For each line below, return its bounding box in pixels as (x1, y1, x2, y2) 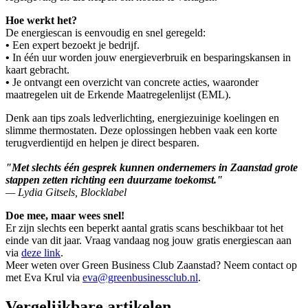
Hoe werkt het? (5, 14, 77, 27)
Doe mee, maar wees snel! (5, 210, 124, 222)
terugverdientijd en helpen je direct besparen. (5, 137, 199, 149)
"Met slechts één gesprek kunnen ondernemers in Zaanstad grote (5, 162, 298, 174)
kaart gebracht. (5, 64, 69, 76)
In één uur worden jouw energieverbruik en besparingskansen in (10, 52, 291, 64)
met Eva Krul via (5, 272, 82, 284)
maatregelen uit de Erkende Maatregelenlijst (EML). (5, 89, 231, 101)
